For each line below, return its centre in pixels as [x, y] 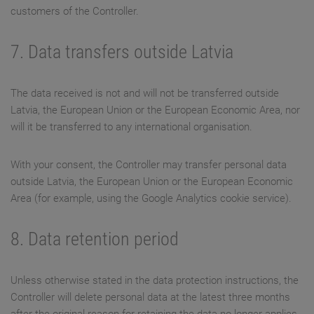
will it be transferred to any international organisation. [131, 127]
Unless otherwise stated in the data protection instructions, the [155, 281]
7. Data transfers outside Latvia [122, 52]
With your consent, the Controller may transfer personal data [149, 165]
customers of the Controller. [75, 12]
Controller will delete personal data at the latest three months [150, 298]
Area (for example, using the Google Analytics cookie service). [151, 199]
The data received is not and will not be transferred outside [145, 94]
